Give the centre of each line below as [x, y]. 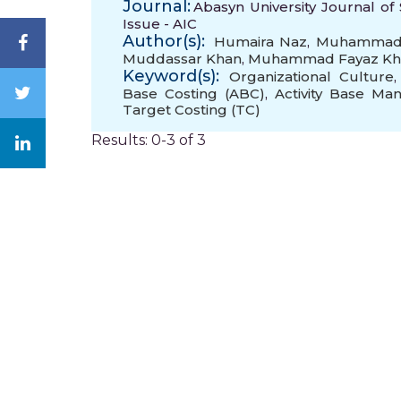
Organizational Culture [311, 77]
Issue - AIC [160, 24]
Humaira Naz [260, 42]
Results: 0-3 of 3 [149, 140]
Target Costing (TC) [192, 110]
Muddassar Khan [182, 59]
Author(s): [164, 41]
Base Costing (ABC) [194, 94]
